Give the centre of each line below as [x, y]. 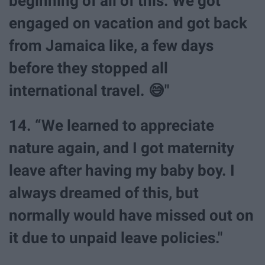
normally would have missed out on [131, 216]
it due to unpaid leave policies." [116, 238]
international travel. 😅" [89, 91]
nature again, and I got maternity [122, 148]
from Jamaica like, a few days [111, 46]
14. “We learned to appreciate [112, 126]
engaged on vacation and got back [128, 23]
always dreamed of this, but [104, 193]
